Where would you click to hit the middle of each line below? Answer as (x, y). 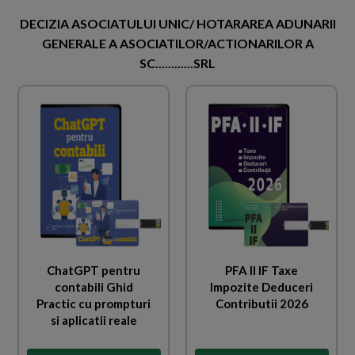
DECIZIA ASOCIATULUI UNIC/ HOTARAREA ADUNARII (177, 24)
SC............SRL (177, 63)
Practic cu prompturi (94, 303)
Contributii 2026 (261, 303)
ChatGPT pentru (94, 270)
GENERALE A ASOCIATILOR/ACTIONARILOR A (177, 44)
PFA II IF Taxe (261, 270)
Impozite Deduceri (261, 286)
